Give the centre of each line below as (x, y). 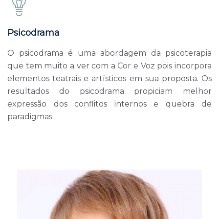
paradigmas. (31, 116)
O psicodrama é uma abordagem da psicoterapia (109, 53)
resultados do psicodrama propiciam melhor (109, 91)
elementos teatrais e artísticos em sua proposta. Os (109, 78)
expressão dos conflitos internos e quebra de (109, 104)
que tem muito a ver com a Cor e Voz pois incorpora (109, 66)
